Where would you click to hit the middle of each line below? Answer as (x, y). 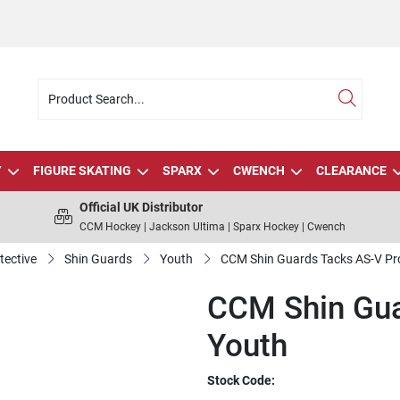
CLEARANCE (351, 171)
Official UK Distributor (141, 207)
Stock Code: (241, 380)
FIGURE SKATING (82, 171)
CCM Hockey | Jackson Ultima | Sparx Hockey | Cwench (212, 227)
